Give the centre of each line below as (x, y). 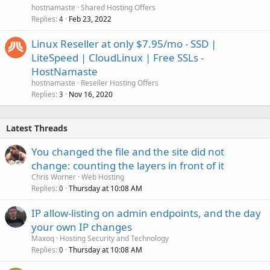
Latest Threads (37, 128)
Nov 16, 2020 (91, 95)
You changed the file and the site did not (128, 152)
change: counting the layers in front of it (128, 166)
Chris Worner (54, 177)
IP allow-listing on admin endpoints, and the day (146, 213)
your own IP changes (82, 227)
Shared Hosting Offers (118, 8)
